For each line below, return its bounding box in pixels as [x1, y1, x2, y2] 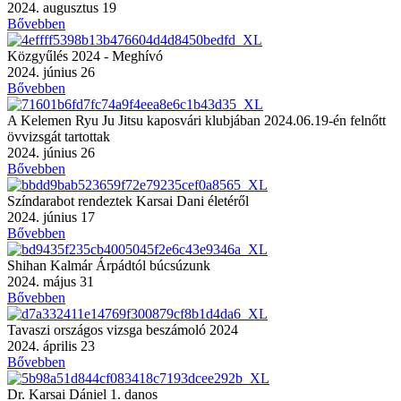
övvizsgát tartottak [7, 128, 110, 144]
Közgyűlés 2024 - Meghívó [7, 47, 163, 64]
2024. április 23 [7, 337, 95, 354]
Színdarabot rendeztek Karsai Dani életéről [7, 192, 249, 209]
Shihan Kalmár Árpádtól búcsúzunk [7, 257, 210, 273]
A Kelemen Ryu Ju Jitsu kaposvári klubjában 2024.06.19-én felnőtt [7, 112, 386, 128]
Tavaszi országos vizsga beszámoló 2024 [7, 321, 238, 337]
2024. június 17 [7, 209, 95, 225]
